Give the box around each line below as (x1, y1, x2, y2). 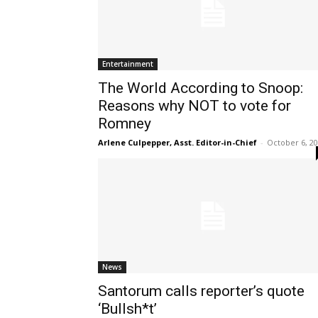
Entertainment (102, 58, 153, 69)
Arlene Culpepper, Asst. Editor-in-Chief (98, 136, 257, 148)
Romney (98, 114, 151, 132)
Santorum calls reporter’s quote (98, 282, 305, 300)
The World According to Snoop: (98, 79, 303, 97)
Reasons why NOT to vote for (98, 97, 291, 114)
